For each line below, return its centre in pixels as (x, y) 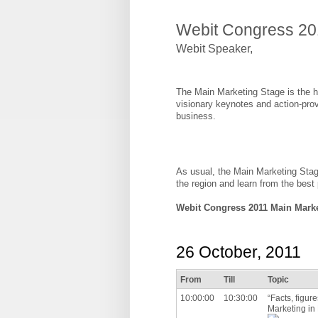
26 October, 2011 (238, 252)
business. (196, 116)
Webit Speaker (213, 49)
